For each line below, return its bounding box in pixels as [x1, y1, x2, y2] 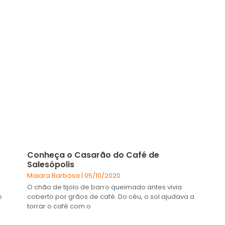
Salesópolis [27, 158, 74, 170]
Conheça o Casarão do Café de [27, 149, 159, 161]
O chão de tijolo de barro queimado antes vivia [27, 182, 182, 192]
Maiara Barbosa [27, 170, 81, 180]
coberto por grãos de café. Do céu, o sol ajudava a [27, 191, 194, 201]
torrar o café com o [27, 201, 91, 211]
